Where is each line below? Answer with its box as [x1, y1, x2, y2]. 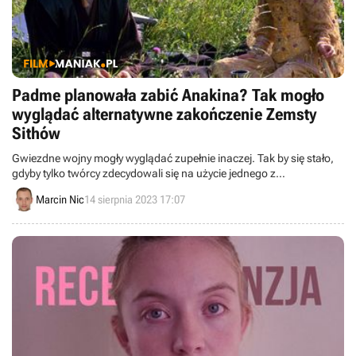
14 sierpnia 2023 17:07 [84, 192, 185, 206]
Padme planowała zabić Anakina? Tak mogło [12, 86, 324, 105]
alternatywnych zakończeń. [12, 182, 145, 195]
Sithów [12, 124, 60, 143]
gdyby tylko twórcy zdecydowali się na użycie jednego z [12, 167, 276, 180]
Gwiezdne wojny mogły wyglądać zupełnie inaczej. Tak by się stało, [12, 152, 334, 164]
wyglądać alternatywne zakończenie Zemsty [12, 105, 317, 124]
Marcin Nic [36, 192, 84, 206]
